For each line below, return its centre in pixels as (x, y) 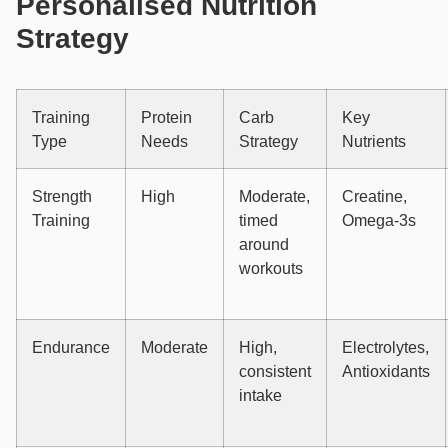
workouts (271, 268)
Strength (62, 196)
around (264, 244)
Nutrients (374, 141)
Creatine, (374, 196)
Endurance (71, 347)
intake (260, 395)
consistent (275, 371)
